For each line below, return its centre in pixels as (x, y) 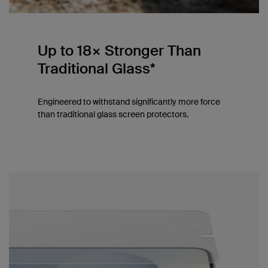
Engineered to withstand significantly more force (129, 101)
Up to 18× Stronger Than (119, 50)
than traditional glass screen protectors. (113, 114)
